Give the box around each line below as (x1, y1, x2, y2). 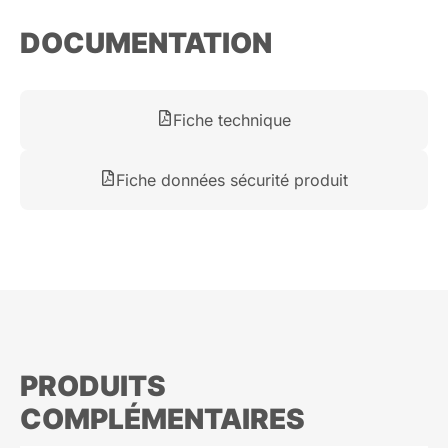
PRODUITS (20, 368, 166, 403)
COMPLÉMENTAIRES (20, 401, 305, 436)
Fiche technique (173, 109, 291, 130)
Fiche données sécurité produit (116, 169, 348, 190)
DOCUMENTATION (20, 25, 272, 60)
